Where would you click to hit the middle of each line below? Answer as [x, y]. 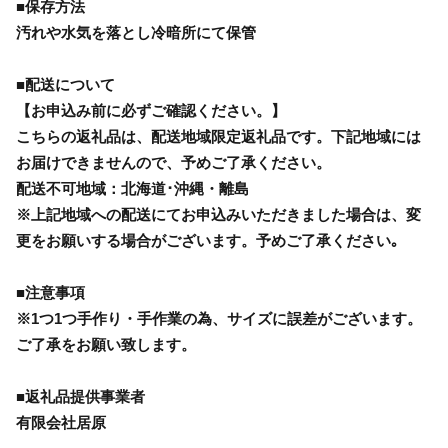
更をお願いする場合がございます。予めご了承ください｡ [207, 240]
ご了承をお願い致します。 [106, 344]
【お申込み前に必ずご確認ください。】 [151, 110]
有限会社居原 [61, 422]
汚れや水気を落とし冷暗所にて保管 [136, 32]
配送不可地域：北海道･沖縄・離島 [132, 188]
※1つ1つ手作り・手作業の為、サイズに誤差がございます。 [219, 318]
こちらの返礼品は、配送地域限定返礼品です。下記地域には [218, 136]
